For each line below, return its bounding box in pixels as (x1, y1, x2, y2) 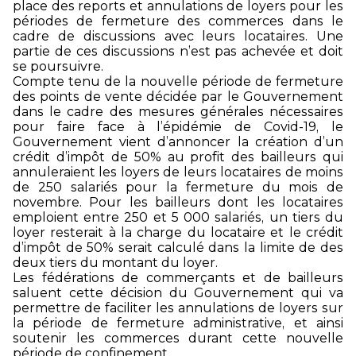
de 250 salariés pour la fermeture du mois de (13, 179, 343, 195)
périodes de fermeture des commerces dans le (13, 13, 343, 29)
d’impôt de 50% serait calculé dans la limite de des (13, 239, 343, 255)
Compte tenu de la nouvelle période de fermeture (13, 73, 343, 89)
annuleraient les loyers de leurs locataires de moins (13, 164, 343, 180)
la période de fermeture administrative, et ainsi (13, 315, 343, 331)
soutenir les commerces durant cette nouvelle (13, 330, 343, 346)
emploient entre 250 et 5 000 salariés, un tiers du (13, 209, 343, 225)
